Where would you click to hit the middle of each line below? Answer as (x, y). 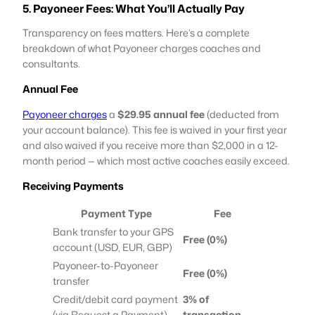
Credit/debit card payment (115, 299)
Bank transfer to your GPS (113, 231)
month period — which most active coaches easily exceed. (156, 160)
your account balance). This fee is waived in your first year (155, 129)
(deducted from (242, 114)
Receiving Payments (73, 186)
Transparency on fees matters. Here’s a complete (136, 32)
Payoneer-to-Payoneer (105, 265)
